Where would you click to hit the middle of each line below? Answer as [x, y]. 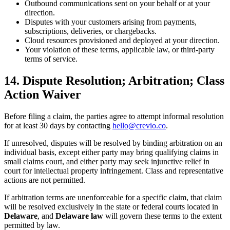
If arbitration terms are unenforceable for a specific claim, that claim [113, 197]
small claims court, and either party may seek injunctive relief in [107, 161]
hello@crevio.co [139, 125]
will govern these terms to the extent [162, 216]
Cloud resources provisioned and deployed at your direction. [122, 40]
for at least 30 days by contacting [58, 125]
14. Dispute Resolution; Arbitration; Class [114, 80]
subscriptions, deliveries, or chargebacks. [91, 31]
